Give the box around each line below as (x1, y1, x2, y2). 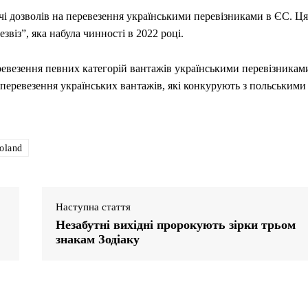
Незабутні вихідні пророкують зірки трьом (55, 217, 296, 232)
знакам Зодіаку (55, 232, 140, 246)
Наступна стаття (55, 201, 131, 212)
